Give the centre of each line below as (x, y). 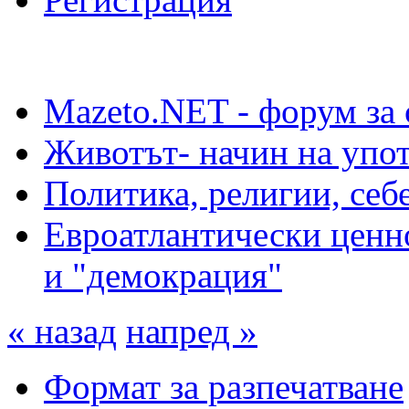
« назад (62, 330)
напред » (192, 330)
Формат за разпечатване (224, 386)
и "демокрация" (163, 275)
